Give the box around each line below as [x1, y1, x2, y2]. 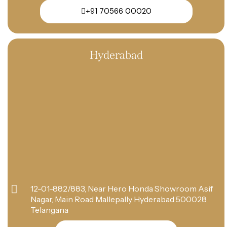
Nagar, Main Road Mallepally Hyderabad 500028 [30, 194, 207, 204]
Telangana [30, 204, 68, 215]
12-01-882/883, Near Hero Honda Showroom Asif [30, 183, 213, 194]
